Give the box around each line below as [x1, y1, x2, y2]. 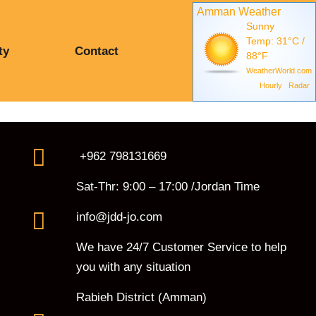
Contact [75, 44, 119, 58]
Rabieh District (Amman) [75, 291, 207, 304]
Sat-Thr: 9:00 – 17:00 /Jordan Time [75, 180, 260, 193]
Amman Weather [197, 6, 281, 18]
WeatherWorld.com [246, 66, 312, 75]
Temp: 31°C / [246, 35, 305, 47]
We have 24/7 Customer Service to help [75, 241, 286, 254]
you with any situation [75, 260, 190, 274]
